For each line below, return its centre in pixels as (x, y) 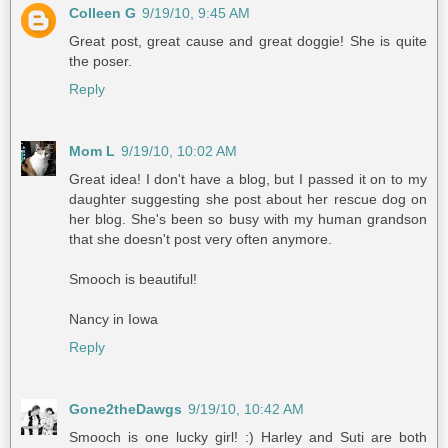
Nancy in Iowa (113, 319)
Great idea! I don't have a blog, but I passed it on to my (248, 179)
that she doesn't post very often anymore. (200, 239)
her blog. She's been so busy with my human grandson (248, 219)
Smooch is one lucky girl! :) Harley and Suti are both (248, 437)
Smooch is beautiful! (133, 279)
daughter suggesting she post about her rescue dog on (248, 199)
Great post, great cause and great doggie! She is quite (248, 41)
